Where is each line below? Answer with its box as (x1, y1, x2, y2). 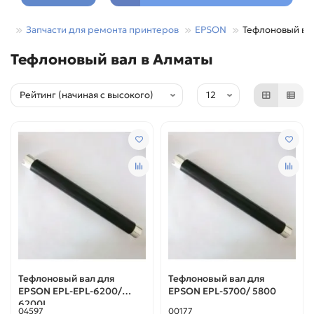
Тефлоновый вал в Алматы (11, 50, 213, 69)
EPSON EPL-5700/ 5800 (168, 285, 276, 298)
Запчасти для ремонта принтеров (26, 23, 179, 36)
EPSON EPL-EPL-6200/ (18, 285, 122, 298)
